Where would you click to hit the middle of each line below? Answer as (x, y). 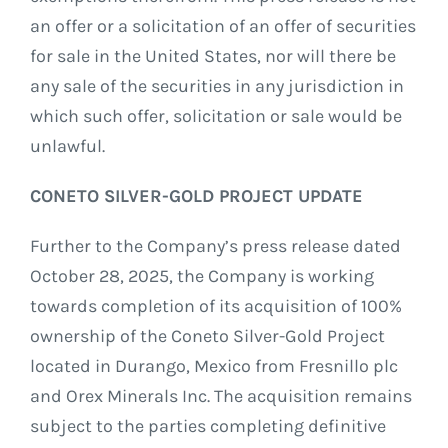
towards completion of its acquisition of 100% (215, 306)
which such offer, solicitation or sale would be (215, 116)
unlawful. (67, 146)
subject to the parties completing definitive (207, 426)
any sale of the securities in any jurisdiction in (216, 86)
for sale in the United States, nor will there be (212, 56)
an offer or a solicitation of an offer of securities (222, 26)
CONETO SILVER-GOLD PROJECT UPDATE (196, 196)
